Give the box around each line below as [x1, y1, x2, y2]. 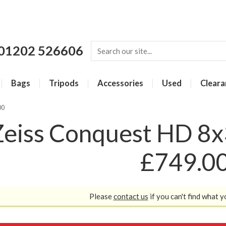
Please [89, 192, 114, 201]
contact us [113, 192, 148, 201]
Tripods [49, 78, 79, 88]
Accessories [97, 78, 143, 88]
